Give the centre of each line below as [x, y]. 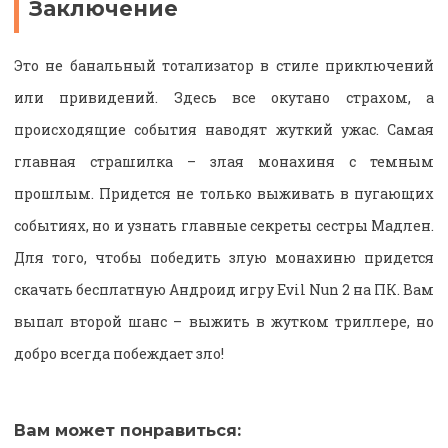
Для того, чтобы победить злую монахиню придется [224, 258]
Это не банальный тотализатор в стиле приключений [224, 66]
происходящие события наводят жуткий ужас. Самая [224, 130]
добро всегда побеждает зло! [119, 354]
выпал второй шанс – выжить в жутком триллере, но [224, 322]
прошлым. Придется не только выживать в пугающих [224, 194]
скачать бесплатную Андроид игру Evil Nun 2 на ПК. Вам [224, 290]
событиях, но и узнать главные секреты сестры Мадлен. [224, 226]
